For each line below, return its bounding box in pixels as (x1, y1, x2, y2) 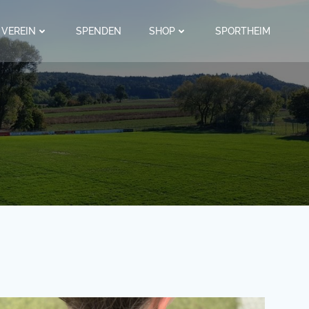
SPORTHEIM (215, 25, 270, 37)
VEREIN (1, 25, 36, 37)
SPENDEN (76, 25, 121, 37)
